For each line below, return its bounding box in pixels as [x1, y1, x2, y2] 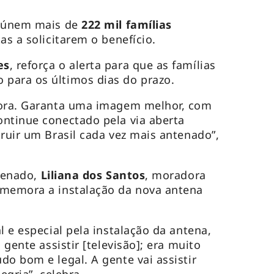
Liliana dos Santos [40, 168, 146, 183]
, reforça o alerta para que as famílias [9, 57, 216, 73]
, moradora [145, 168, 206, 183]
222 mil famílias [81, 17, 172, 32]
